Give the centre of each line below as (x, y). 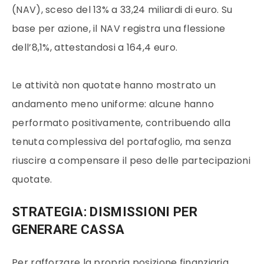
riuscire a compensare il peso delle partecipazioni (131, 160)
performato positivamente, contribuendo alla (121, 123)
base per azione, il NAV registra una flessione (119, 28)
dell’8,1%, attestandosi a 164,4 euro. (95, 47)
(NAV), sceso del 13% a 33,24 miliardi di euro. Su (122, 9)
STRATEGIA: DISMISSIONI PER (105, 212)
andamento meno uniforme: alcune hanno (113, 104)
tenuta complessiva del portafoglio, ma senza (122, 141)
